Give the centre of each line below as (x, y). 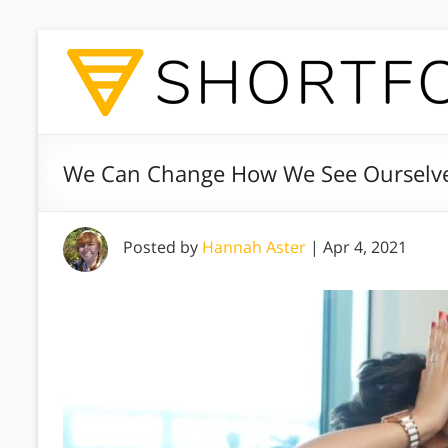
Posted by (162, 247)
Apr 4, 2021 (365, 247)
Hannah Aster (254, 247)
